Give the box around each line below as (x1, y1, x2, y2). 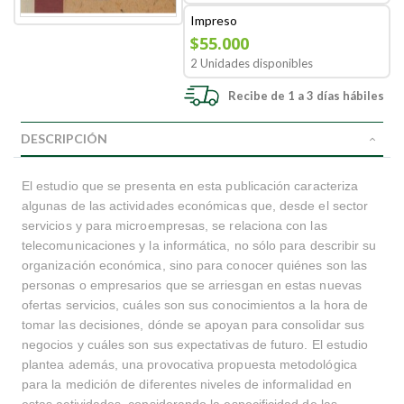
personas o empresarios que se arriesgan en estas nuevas (22, 278, 362, 292)
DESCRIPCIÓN (21, 131, 107, 146)
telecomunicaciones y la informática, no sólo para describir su (22, 238, 377, 252)
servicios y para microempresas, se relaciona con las (22, 218, 327, 233)
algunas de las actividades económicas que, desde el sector (22, 198, 369, 213)
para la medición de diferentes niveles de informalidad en (22, 377, 352, 391)
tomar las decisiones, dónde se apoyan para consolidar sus (22, 317, 364, 332)
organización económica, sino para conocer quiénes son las (22, 258, 367, 272)
